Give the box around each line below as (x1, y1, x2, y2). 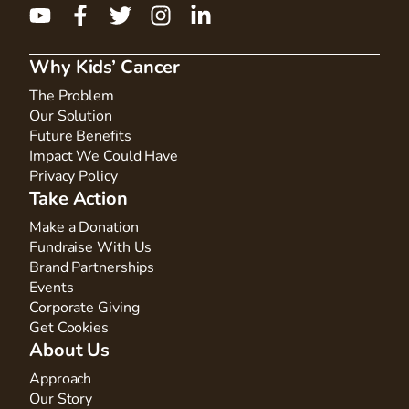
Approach (29, 368, 92, 389)
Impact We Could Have (29, 145, 179, 166)
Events (29, 277, 74, 298)
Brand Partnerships (29, 257, 155, 278)
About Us (29, 337, 110, 362)
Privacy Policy (29, 165, 118, 186)
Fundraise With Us (29, 236, 152, 257)
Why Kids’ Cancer (29, 54, 180, 79)
